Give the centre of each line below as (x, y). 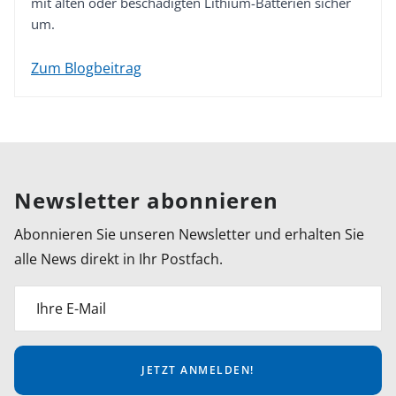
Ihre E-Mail (71, 308)
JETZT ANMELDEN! (198, 369)
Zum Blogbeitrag (86, 68)
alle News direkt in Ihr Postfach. (118, 259)
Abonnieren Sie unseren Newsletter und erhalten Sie (189, 234)
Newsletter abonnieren (146, 200)
